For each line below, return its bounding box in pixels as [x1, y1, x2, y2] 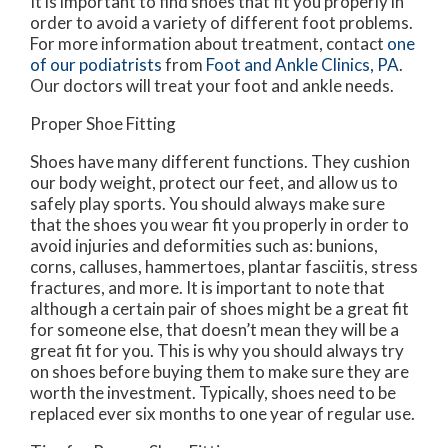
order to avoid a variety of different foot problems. [30, 12, 413, 34]
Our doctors [30, 75, 123, 97]
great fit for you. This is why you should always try [30, 340, 404, 362]
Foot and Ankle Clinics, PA [206, 54, 399, 76]
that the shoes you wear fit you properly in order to [30, 214, 409, 236]
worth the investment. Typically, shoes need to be [30, 382, 396, 404]
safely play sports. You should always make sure [30, 193, 385, 215]
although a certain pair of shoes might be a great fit [30, 298, 409, 320]
